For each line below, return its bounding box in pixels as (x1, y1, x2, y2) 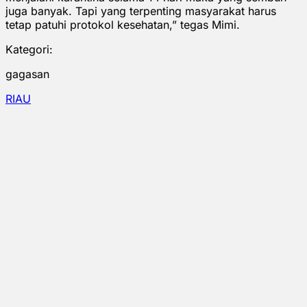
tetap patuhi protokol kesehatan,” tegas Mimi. (5, 17, 240, 32)
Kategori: (5, 42, 53, 56)
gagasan (5, 66, 49, 81)
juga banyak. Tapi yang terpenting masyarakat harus (5, 3, 276, 18)
